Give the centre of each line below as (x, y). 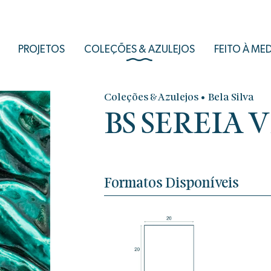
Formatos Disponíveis (171, 183)
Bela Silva (231, 97)
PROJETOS (42, 49)
